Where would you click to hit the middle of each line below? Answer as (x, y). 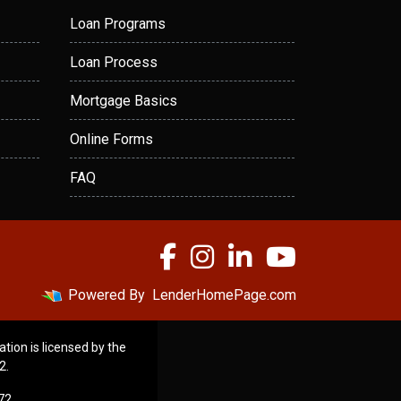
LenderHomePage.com (224, 295)
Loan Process (114, 62)
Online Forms (111, 139)
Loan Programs (118, 24)
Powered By (107, 295)
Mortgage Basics (124, 101)
